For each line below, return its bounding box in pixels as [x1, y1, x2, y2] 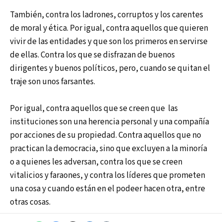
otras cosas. [10, 196, 51, 209]
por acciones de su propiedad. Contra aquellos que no [10, 129, 201, 142]
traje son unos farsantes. [10, 75, 95, 88]
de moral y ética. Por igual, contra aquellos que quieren [10, 22, 208, 34]
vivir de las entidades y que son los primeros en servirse [10, 35, 208, 48]
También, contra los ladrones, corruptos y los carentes [10, 8, 203, 21]
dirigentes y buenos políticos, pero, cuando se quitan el [10, 62, 210, 74]
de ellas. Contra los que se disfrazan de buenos [10, 49, 175, 61]
